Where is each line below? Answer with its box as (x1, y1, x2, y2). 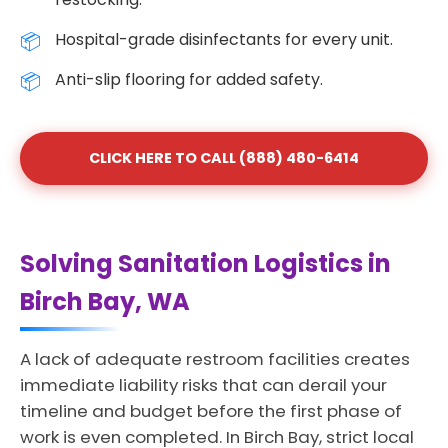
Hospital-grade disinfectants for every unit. (55, 28, 393, 51)
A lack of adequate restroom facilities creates (20, 347, 410, 371)
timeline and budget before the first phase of (20, 399, 402, 423)
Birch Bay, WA (20, 285, 190, 318)
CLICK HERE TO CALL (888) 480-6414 (89, 148, 359, 168)
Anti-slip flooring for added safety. (55, 68, 323, 91)
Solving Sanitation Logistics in (20, 247, 391, 280)
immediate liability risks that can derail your (20, 373, 387, 397)
